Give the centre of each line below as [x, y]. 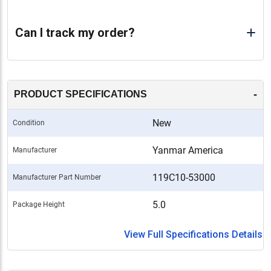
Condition [29, 122]
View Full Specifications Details [193, 234]
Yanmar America [188, 150]
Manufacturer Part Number [57, 177]
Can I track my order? [75, 32]
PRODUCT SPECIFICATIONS [80, 94]
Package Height [39, 204]
